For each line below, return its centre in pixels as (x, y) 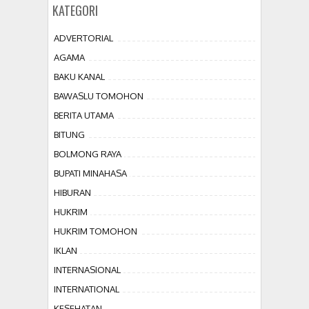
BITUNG (69, 134)
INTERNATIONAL (87, 289)
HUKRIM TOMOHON (96, 231)
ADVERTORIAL (83, 38)
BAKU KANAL (79, 76)
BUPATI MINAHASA (90, 173)
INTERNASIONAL (87, 269)
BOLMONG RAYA (88, 153)
